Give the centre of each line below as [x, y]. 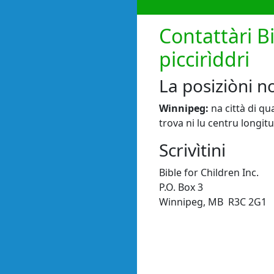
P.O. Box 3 [181, 187]
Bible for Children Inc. [209, 172]
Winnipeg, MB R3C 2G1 [213, 202]
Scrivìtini [192, 150]
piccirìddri [204, 59]
